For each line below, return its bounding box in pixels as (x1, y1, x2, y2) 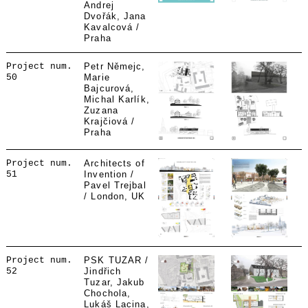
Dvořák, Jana (84, 11, 146, 21)
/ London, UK (84, 191, 146, 201)
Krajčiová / (84, 116, 135, 126)
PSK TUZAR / (84, 255, 149, 265)
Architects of (84, 158, 145, 168)
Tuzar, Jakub (84, 277, 145, 287)
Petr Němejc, (84, 61, 146, 71)
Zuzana (84, 105, 118, 115)
